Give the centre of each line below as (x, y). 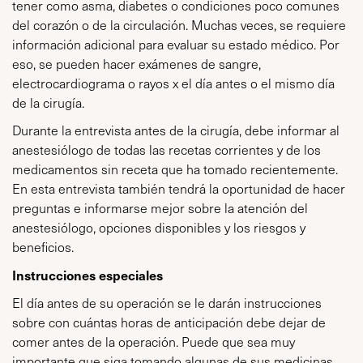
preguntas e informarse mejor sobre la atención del (160, 208)
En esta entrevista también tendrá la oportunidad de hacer (179, 188)
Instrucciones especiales (88, 275)
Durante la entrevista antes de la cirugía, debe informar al (176, 130)
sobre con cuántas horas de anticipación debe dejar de (169, 322)
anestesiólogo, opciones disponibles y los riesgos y (159, 227)
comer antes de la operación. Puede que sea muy (154, 342)
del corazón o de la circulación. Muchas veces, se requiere (179, 25)
